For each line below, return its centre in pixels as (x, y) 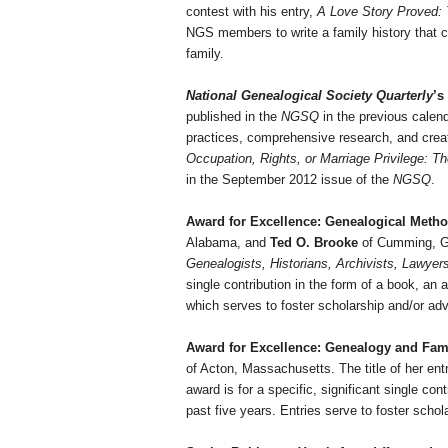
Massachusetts (286, 369)
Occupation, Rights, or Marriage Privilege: (309, 159)
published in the (233, 117)
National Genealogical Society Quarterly (309, 96)
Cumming (404, 243)
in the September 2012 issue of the (289, 180)
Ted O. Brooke (314, 243)
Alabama (211, 243)
